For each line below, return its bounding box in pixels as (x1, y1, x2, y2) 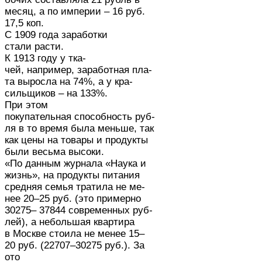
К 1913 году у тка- (5, 53, 86, 64)
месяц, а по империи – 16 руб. (5, 6, 145, 17)
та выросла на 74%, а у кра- (5, 76, 133, 87)
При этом (5, 99, 48, 111)
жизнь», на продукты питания (5, 170, 140, 181)
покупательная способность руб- (5, 111, 155, 122)
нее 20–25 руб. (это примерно (5, 193, 141, 204)
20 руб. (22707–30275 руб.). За (5, 240, 144, 251)
